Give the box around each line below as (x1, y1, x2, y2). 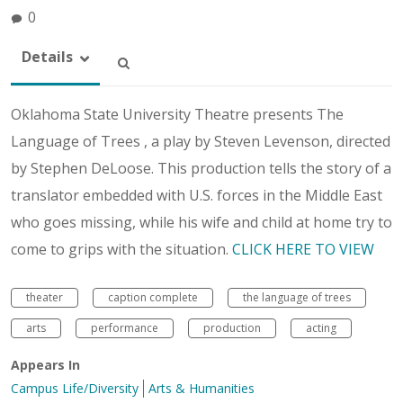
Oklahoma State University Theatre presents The (11, 103, 344, 124)
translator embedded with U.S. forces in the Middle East (11, 184, 382, 205)
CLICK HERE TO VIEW (232, 238, 374, 259)
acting (306, 319, 336, 336)
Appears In (11, 355, 80, 373)
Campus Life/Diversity (11, 379, 139, 397)
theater (26, 289, 63, 305)
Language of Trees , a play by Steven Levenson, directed (11, 130, 390, 151)
